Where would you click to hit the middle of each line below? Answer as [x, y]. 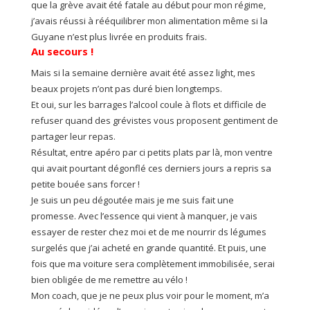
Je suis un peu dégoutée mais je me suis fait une [132, 200]
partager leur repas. [73, 137]
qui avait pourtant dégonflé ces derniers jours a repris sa [151, 168]
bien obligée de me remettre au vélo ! [109, 280]
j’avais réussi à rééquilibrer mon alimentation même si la [149, 21]
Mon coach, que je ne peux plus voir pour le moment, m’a [150, 296]
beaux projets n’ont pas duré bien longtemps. [126, 89]
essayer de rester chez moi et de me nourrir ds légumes [148, 232]
